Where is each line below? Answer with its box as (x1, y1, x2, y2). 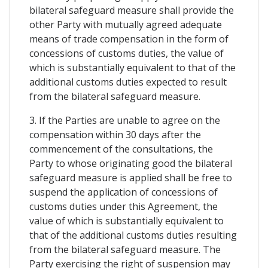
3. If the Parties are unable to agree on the (29, 114, 220, 127)
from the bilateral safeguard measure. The (29, 243, 221, 257)
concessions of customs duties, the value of (29, 47, 224, 60)
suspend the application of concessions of (29, 185, 218, 199)
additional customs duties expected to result (29, 75, 227, 89)
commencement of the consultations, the (29, 142, 213, 156)
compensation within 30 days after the (29, 128, 201, 142)
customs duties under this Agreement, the (29, 200, 218, 214)
